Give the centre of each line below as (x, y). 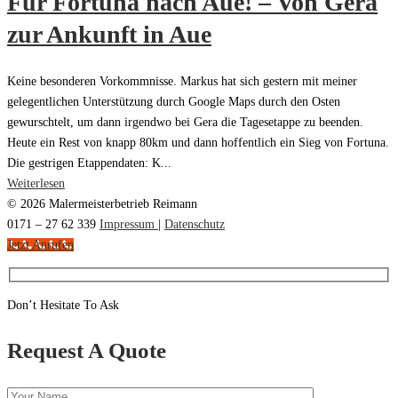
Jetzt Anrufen (40, 244)
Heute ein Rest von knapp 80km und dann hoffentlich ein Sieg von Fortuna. (198, 142)
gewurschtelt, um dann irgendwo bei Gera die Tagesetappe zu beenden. (185, 122)
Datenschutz (195, 224)
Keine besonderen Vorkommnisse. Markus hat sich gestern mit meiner (182, 81)
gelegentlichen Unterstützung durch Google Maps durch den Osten (174, 101)
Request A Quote (87, 351)
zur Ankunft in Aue (109, 34)
